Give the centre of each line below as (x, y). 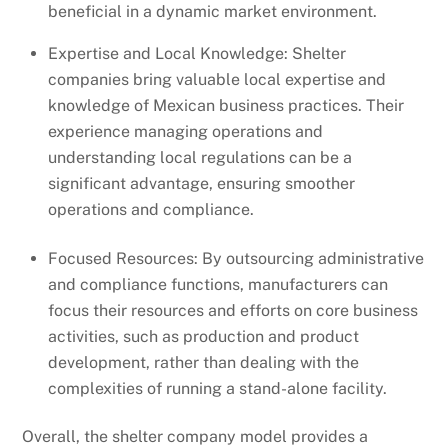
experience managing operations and (185, 132)
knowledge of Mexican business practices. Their (226, 106)
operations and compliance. (151, 210)
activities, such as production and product (203, 336)
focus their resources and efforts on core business (233, 310)
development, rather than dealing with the (203, 362)
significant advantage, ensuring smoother (201, 184)
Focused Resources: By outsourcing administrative (236, 258)
